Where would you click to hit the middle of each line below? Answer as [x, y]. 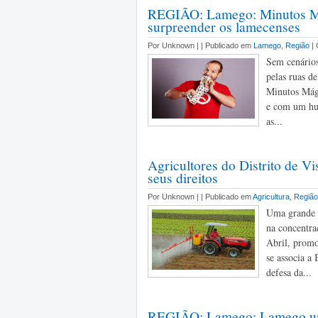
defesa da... [289, 272]
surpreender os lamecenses [224, 26]
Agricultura [271, 197]
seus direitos [183, 177]
